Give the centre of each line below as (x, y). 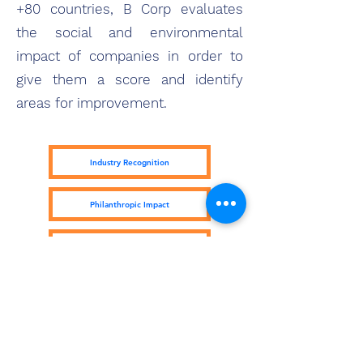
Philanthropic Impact (130, 204)
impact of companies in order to (130, 56)
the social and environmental (130, 32)
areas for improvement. (92, 103)
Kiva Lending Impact (130, 246)
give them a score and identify (130, 79)
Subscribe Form (126, 319)
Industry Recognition (130, 162)
